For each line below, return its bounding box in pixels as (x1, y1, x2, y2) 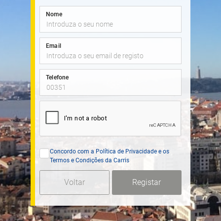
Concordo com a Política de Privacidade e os (50, 148, 169, 155)
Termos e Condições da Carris (50, 157, 129, 164)
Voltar (64, 178, 85, 187)
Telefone (46, 74, 69, 81)
